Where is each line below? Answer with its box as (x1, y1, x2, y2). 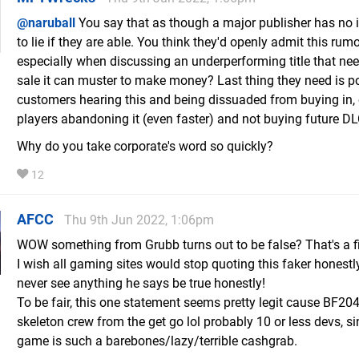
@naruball (17, 15, 75, 31)
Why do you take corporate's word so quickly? (17, 139, 273, 155)
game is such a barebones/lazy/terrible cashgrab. (17, 333, 297, 349)
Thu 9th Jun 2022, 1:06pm (64, 212, 214, 228)
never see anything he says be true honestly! (17, 276, 265, 292)
